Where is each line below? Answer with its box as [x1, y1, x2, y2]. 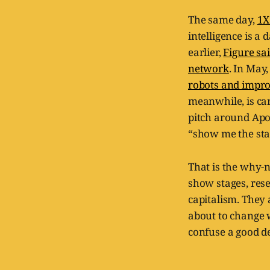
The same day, [188, 12, 257, 27]
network [188, 61, 229, 75]
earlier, [188, 45, 224, 59]
